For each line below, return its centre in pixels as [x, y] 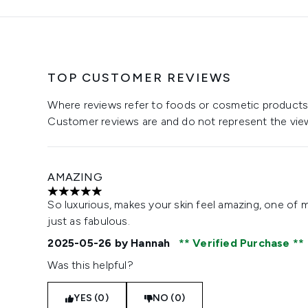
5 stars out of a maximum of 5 [122, 198]
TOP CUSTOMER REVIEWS [140, 78]
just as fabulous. [89, 221]
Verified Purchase [241, 243]
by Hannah [142, 243]
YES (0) [91, 298]
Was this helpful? [90, 265]
